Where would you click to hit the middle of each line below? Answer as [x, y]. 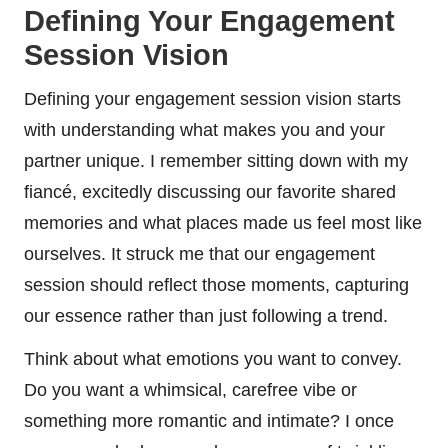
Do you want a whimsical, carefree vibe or [190, 390]
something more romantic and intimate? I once [209, 421]
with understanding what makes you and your [204, 130]
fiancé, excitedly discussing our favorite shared [210, 192]
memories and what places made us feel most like [223, 223]
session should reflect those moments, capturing [216, 285]
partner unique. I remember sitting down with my [216, 161]
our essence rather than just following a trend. [206, 316]
